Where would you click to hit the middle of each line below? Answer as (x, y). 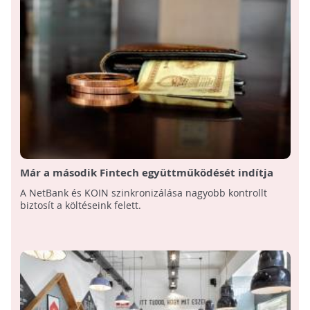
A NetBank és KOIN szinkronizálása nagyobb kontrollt (143, 192)
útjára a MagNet (62, 186)
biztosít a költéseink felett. (80, 205)
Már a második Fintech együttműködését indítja (146, 172)
